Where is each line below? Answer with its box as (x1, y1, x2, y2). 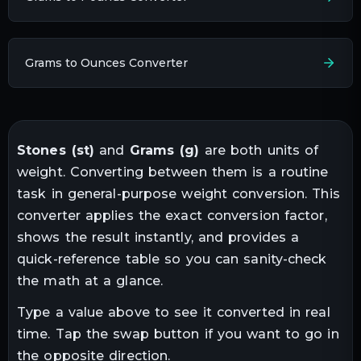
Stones (17, 142, 66, 158)
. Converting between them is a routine (62, 164, 329, 180)
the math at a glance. (17, 272, 164, 288)
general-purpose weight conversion (67, 185, 305, 201)
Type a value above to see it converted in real (17, 305, 330, 321)
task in (17, 185, 68, 201)
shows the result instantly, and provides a (17, 229, 300, 245)
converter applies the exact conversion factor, (17, 207, 327, 223)
